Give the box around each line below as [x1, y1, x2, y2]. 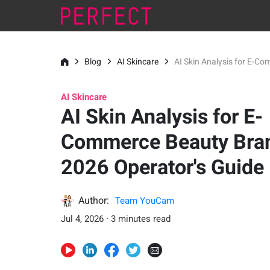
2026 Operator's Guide [60, 155, 264, 179]
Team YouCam [115, 195, 174, 206]
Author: [78, 195, 109, 207]
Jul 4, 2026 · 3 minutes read [60, 213, 171, 224]
